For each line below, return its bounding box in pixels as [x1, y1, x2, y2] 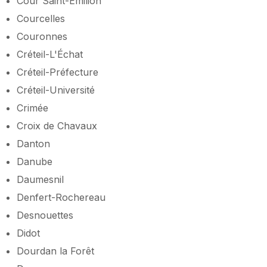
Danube [17, 155, 52, 167]
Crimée [17, 101, 48, 114]
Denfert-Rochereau [17, 191, 105, 203]
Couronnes [17, 30, 67, 42]
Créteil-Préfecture [17, 66, 98, 78]
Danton [17, 137, 50, 150]
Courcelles [17, 12, 65, 24]
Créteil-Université [17, 83, 95, 96]
